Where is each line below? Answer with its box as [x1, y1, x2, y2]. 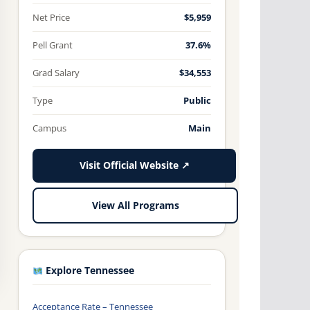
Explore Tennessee [43, 264, 135, 277]
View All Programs [91, 199, 179, 212]
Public [183, 94, 211, 107]
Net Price [33, 11, 70, 24]
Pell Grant [33, 39, 73, 52]
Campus [33, 122, 66, 135]
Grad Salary [33, 66, 80, 80]
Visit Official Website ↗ [79, 159, 190, 172]
